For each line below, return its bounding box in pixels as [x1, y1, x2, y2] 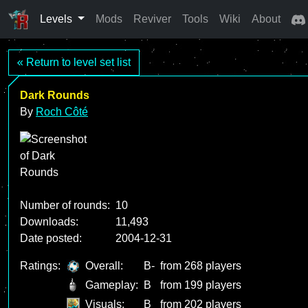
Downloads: [20, 216, 78, 228]
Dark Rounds [20, 89, 89, 101]
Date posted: [20, 232, 82, 244]
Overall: [85, 260, 123, 272]
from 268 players [160, 260, 241, 272]
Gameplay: [85, 279, 138, 291]
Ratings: [20, 260, 60, 272]
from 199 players [160, 279, 241, 291]
